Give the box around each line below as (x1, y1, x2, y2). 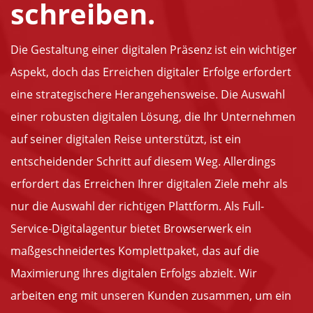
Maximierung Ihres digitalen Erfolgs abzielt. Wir (10, 265, 257, 282)
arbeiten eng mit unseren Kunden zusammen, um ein (10, 288, 291, 304)
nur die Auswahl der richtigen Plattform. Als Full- (10, 198, 264, 214)
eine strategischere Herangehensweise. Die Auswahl (10, 87, 285, 103)
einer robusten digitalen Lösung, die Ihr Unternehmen (10, 109, 296, 125)
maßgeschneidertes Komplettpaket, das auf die (10, 243, 259, 259)
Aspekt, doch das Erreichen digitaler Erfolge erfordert (10, 64, 291, 80)
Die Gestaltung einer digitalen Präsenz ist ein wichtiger (10, 42, 297, 58)
